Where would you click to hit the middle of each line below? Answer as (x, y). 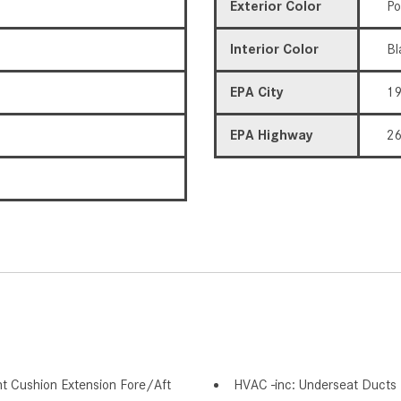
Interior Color (274, 49)
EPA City (257, 92)
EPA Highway (272, 135)
